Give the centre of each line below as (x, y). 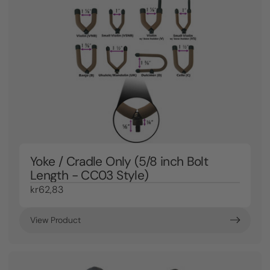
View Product (56, 220)
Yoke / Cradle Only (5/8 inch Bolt (119, 162)
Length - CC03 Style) (89, 175)
